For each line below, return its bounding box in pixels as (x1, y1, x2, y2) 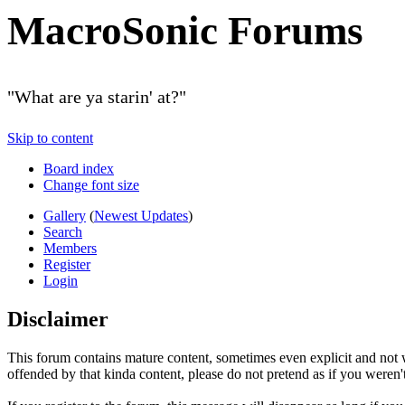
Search (43, 224, 82, 240)
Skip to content (7, 130, 93, 146)
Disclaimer (7, 306, 108, 331)
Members (43, 240, 97, 257)
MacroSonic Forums (7, 8, 363, 53)
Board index (43, 161, 114, 177)
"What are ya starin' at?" (7, 87, 186, 108)
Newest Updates (94, 208, 188, 224)
